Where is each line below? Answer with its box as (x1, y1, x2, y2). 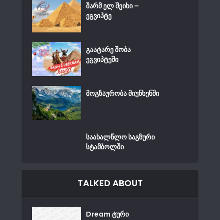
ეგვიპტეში (86, 55, 118, 65)
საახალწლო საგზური (86, 132, 155, 142)
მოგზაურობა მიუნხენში (86, 88, 159, 99)
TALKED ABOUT (77, 176, 143, 189)
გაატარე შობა (86, 45, 131, 55)
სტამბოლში (86, 141, 124, 152)
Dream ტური (86, 209, 129, 219)
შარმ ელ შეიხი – (86, 1, 139, 11)
